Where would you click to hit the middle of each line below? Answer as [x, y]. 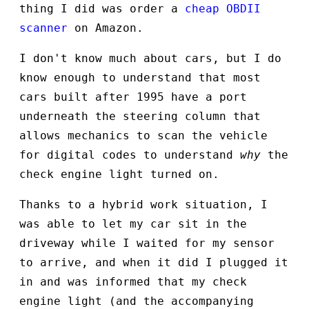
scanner [43, 28]
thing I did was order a [102, 8]
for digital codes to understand [130, 154]
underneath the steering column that [140, 116]
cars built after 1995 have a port [133, 97]
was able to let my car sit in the [133, 223]
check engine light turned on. [119, 174]
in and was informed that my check [133, 281]
